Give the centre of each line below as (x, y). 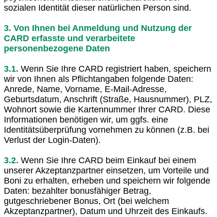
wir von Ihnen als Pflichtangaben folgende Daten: (99, 79)
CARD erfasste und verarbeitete (70, 38)
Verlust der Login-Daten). (52, 140)
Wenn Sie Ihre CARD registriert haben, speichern (115, 69)
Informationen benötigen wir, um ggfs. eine (86, 119)
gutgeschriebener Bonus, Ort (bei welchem (86, 201)
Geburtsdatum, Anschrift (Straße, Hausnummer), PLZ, (108, 99)
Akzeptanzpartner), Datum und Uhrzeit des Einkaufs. (106, 211)
